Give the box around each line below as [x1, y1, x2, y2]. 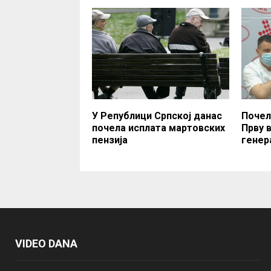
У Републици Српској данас [92, 109, 222, 122]
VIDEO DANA [15, 237, 77, 250]
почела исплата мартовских [92, 122, 225, 134]
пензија [92, 134, 128, 146]
